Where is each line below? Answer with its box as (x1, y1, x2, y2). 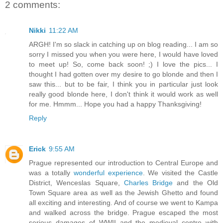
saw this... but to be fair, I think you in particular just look (29, 80, 218, 89)
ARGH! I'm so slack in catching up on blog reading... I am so (29, 40, 218, 49)
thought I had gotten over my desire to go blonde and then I (29, 70, 218, 79)
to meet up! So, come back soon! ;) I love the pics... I (29, 60, 218, 69)
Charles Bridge (123, 179, 173, 187)
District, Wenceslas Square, (29, 179, 124, 187)
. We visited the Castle (142, 169, 218, 177)
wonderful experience (73, 169, 143, 177)
